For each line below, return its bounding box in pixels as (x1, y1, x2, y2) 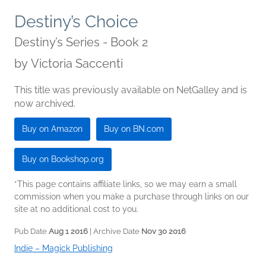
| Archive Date (88, 227, 141, 236)
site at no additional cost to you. (14, 204, 138, 214)
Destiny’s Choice (14, 12, 138, 32)
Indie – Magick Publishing (14, 243, 113, 254)
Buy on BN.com (104, 124, 164, 134)
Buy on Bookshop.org (22, 154, 104, 164)
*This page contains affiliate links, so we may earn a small (14, 179, 237, 189)
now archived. (14, 98, 75, 110)
